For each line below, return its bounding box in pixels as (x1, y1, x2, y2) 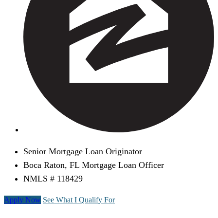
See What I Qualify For (43, 196, 115, 204)
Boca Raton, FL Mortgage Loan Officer (23, 160, 164, 170)
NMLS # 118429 (23, 174, 83, 184)
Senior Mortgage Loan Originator (23, 146, 142, 157)
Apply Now (4, 196, 41, 204)
